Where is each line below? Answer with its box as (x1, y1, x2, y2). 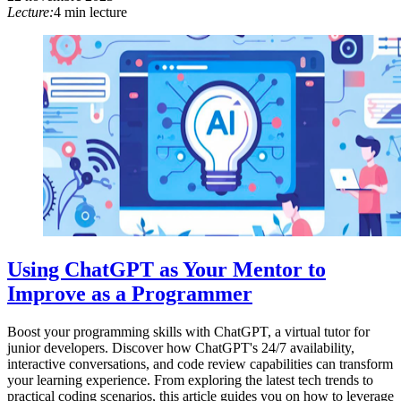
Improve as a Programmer (7, 281, 252, 305)
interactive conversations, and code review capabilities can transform (7, 355, 393, 371)
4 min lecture (54, 4, 127, 20)
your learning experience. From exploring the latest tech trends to (7, 371, 373, 388)
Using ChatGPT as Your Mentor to (7, 257, 326, 281)
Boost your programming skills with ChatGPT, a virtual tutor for (7, 323, 370, 339)
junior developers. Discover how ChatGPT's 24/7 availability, (7, 339, 354, 355)
